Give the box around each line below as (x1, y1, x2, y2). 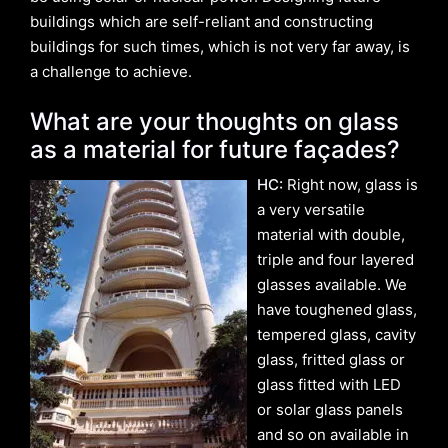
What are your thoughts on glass (30, 106, 399, 136)
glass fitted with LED (257, 374, 401, 394)
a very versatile (257, 199, 365, 219)
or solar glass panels (257, 399, 403, 419)
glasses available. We (257, 274, 407, 294)
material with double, (257, 224, 405, 244)
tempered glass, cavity (257, 324, 416, 344)
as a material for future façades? (30, 134, 400, 164)
